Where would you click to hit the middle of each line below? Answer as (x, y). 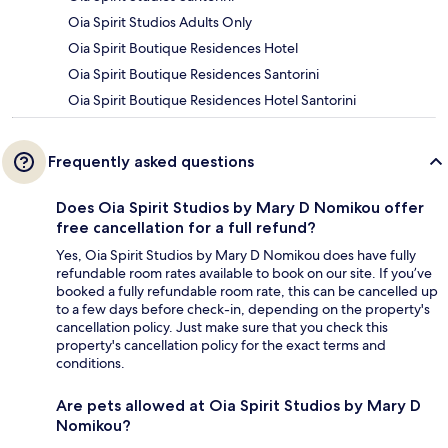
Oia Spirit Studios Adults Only (160, 22)
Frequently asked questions (151, 162)
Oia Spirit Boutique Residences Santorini (193, 74)
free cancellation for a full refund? (186, 228)
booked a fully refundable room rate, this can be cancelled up (247, 291)
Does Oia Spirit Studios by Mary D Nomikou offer (240, 208)
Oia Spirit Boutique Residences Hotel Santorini (212, 100)
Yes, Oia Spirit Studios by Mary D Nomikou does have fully (236, 255)
